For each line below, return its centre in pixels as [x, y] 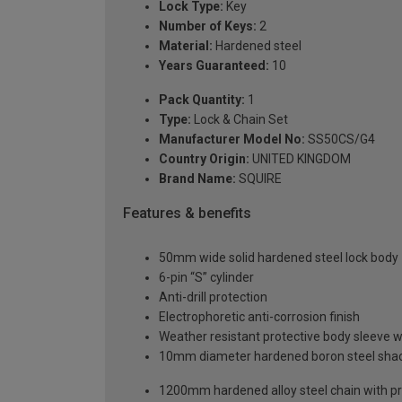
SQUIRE [259, 178]
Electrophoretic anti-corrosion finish [259, 317]
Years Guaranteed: [214, 65]
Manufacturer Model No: [232, 139]
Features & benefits [187, 213]
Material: [186, 45]
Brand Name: [197, 178]
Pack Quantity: [202, 99]
